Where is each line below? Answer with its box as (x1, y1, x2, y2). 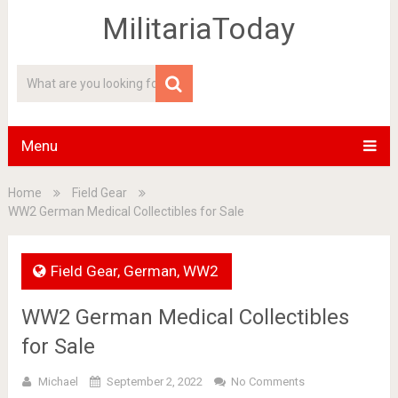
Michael (37, 375, 78, 388)
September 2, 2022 (106, 375, 203, 388)
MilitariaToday (102, 11, 296, 46)
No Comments (230, 375, 305, 388)
